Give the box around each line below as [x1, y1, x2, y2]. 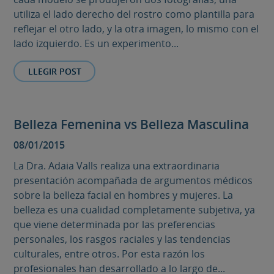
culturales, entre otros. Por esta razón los [13, 246, 206, 261]
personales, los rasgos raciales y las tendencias [13, 232, 231, 246]
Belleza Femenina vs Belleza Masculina [13, 115, 250, 133]
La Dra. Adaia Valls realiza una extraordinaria [13, 158, 220, 172]
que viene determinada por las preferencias [13, 217, 216, 231]
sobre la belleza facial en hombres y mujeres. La [13, 188, 234, 202]
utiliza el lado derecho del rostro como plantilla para [13, 7, 255, 21]
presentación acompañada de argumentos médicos [13, 173, 253, 187]
